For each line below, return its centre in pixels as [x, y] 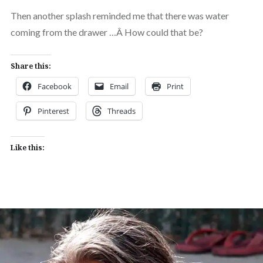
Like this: [27, 147]
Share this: [31, 66]
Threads [121, 111]
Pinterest [53, 111]
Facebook [54, 86]
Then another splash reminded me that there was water [119, 15]
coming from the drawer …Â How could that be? [107, 32]
